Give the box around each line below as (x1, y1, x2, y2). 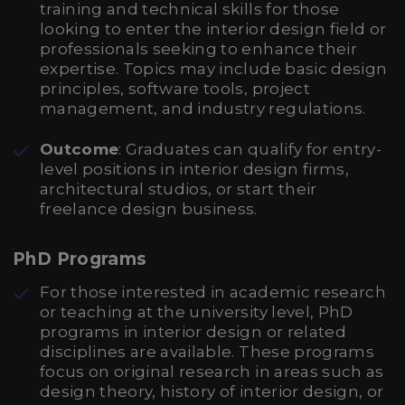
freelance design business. (40, 200, 258, 218)
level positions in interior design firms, (40, 160, 349, 178)
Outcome (40, 140, 119, 158)
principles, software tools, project (40, 80, 310, 98)
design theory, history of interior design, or (40, 382, 384, 400)
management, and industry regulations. (40, 99, 366, 118)
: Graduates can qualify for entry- (118, 140, 381, 158)
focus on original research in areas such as (40, 363, 384, 381)
